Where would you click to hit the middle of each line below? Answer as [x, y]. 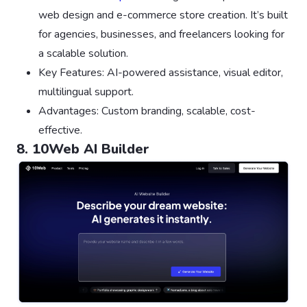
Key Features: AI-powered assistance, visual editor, [161, 73]
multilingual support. [86, 92]
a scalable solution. [83, 54]
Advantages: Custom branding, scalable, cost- [147, 111]
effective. [60, 131]
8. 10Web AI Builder [83, 149]
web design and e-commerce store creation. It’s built [163, 15]
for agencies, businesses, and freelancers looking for [161, 35]
